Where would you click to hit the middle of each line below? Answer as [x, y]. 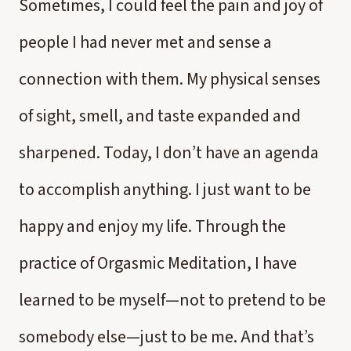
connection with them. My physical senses [170, 79]
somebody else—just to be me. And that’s [166, 337]
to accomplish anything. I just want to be [165, 190]
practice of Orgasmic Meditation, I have [158, 263]
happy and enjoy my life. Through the [152, 226]
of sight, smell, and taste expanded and [160, 116]
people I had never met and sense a [145, 42]
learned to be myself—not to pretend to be [172, 300]
